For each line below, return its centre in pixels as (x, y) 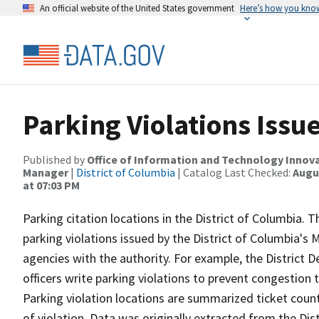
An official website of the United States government (137, 8)
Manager (46, 172)
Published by (55, 159)
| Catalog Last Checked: (234, 172)
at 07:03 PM (51, 185)
